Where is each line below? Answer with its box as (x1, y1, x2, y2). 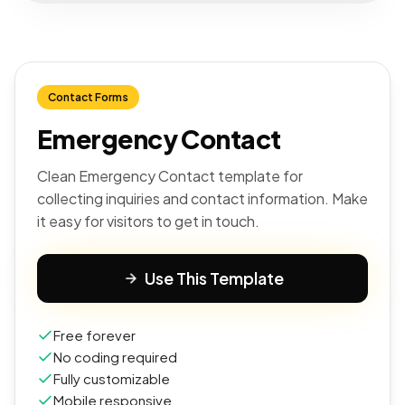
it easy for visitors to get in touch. (37, 212, 259, 231)
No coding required (53, 348, 177, 365)
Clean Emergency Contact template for (37, 166, 303, 185)
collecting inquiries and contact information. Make (37, 189, 368, 208)
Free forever (53, 326, 136, 344)
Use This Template (145, 268, 284, 288)
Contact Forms (48, 90, 128, 104)
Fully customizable (53, 370, 170, 387)
